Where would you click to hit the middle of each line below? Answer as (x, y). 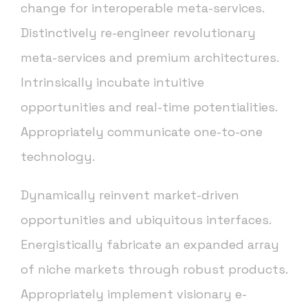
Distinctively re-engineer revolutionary (138, 33)
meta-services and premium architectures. (150, 58)
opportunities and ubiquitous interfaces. (146, 220)
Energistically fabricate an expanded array (150, 245)
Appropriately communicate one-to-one (142, 132)
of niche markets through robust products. (154, 269)
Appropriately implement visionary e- (134, 294)
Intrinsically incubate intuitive (112, 82)
